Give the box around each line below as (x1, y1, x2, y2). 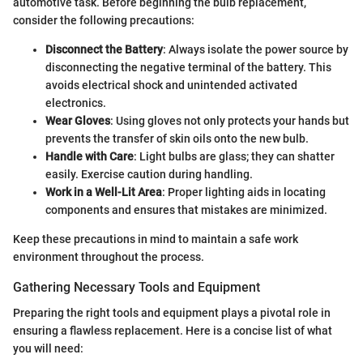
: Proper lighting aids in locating (162, 186, 326, 199)
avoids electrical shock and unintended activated (45, 79, 297, 92)
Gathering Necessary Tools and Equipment (13, 280, 260, 295)
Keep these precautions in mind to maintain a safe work (13, 233, 298, 246)
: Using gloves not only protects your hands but (110, 114, 349, 127)
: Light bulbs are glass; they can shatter (134, 150, 335, 163)
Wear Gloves (45, 114, 110, 127)
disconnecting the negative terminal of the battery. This (45, 61, 331, 74)
